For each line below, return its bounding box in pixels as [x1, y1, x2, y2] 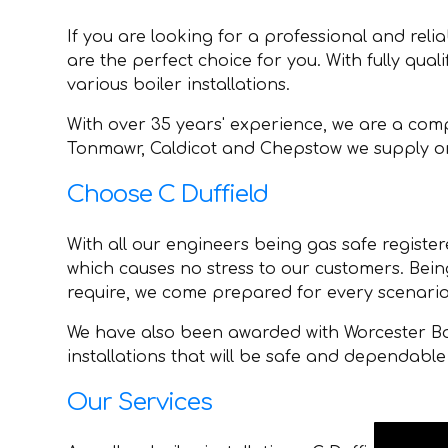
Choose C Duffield [67, 180, 269, 208]
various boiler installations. [67, 75, 291, 94]
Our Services [67, 388, 213, 416]
